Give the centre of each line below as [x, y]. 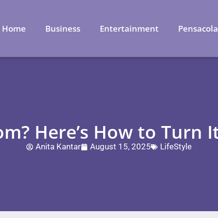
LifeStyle [176, 146]
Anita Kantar [58, 146]
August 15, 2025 [120, 146]
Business [63, 28]
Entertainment [129, 28]
